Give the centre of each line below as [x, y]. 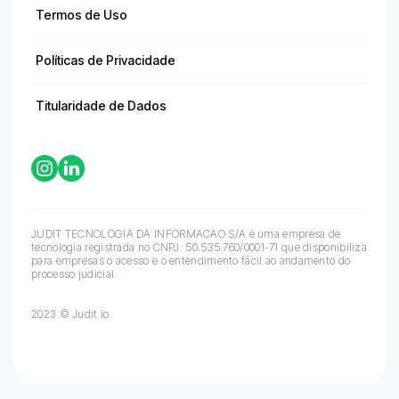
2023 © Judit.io [70, 314]
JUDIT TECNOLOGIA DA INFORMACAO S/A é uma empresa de [186, 234]
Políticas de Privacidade [106, 61]
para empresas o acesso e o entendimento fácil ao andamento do [191, 261]
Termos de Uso [81, 15]
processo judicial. [74, 274]
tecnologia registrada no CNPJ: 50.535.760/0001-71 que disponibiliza [199, 248]
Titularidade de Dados [101, 106]
